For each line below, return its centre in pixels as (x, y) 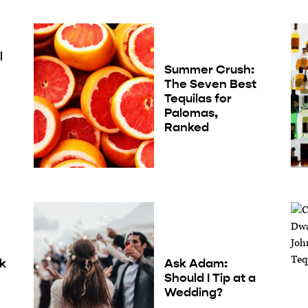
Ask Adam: (196, 263)
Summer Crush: (209, 70)
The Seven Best (210, 84)
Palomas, (191, 113)
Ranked (186, 128)
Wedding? (193, 292)
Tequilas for (198, 99)
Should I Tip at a (210, 277)
